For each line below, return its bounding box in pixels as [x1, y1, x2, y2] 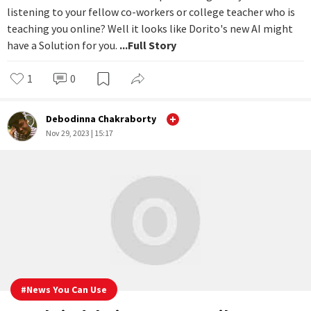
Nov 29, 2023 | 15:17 [46, 162, 113, 173]
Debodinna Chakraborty [46, 146, 156, 160]
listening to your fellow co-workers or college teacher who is [7, 38, 295, 53]
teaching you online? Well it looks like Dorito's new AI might [7, 55, 293, 69]
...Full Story [119, 72, 176, 86]
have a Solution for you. [7, 72, 119, 86]
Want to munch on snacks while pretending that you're [7, 22, 267, 36]
